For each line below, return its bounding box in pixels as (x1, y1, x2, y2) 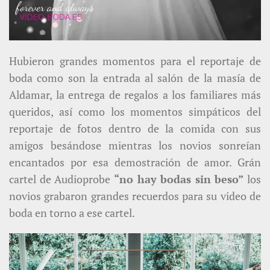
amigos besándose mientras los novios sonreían (9, 138, 261, 153)
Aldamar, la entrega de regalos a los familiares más (9, 87, 261, 102)
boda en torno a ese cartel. (9, 206, 135, 221)
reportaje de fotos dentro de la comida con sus (9, 121, 261, 136)
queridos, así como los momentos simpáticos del (9, 104, 261, 119)
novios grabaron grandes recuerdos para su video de (9, 189, 261, 204)
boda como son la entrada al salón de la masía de (9, 71, 261, 86)
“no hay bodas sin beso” (113, 172, 247, 187)
